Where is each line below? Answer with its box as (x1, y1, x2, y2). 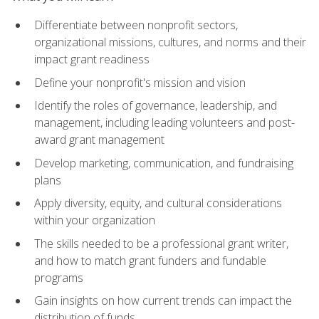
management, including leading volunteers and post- (34, 115, 295, 131)
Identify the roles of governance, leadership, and (34, 98, 277, 114)
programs (34, 269, 83, 286)
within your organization (34, 212, 155, 229)
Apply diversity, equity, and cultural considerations (34, 195, 282, 211)
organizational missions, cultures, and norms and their (34, 33, 306, 50)
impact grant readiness (34, 51, 150, 67)
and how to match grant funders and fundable (34, 252, 266, 268)
